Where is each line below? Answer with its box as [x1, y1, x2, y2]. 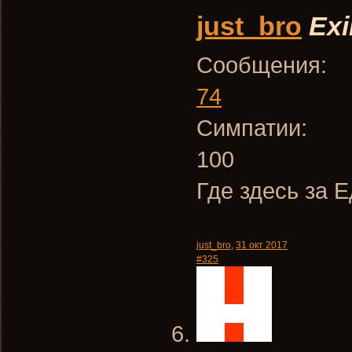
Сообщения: [196, 52, 327, 78]
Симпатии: [196, 115, 307, 141]
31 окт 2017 [236, 240, 288, 251]
